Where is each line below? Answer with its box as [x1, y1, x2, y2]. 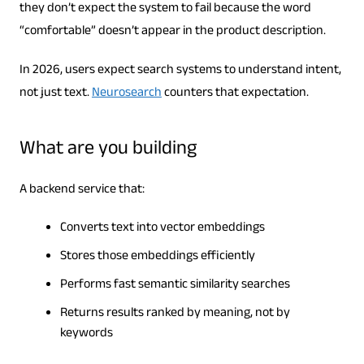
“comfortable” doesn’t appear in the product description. [19, 21, 326, 44]
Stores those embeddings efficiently [59, 246, 255, 269]
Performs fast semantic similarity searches [59, 275, 290, 297]
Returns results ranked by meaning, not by [59, 303, 290, 326]
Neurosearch [91, 83, 162, 106]
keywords [59, 323, 113, 346]
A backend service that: [19, 180, 145, 202]
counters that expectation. [161, 83, 309, 106]
